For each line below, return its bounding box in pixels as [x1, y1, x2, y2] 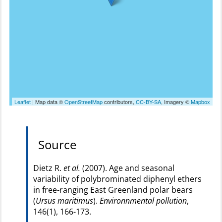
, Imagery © [161, 98, 191, 106]
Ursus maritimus [36, 195, 93, 207]
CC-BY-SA [136, 98, 161, 106]
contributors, [103, 98, 136, 106]
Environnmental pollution [100, 195, 187, 207]
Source [38, 136, 76, 153]
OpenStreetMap [64, 98, 103, 106]
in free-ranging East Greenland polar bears [33, 184, 193, 196]
